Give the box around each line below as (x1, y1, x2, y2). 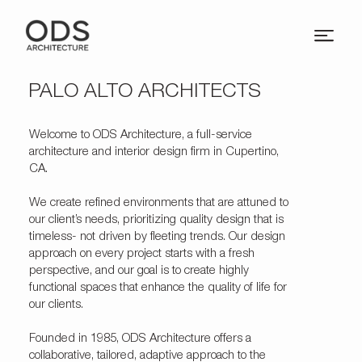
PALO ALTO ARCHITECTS (27, 82, 261, 103)
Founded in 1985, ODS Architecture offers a (28, 333, 251, 346)
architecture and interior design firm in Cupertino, (28, 146, 279, 159)
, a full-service (181, 129, 252, 142)
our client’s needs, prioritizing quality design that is (28, 214, 284, 227)
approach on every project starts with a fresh (28, 248, 255, 261)
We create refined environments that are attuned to (28, 197, 288, 210)
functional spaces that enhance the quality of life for (28, 282, 287, 295)
